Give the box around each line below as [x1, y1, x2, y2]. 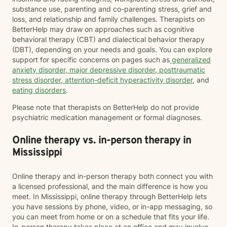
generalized [170, 55, 211, 64]
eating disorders [12, 86, 66, 94]
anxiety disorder [12, 65, 65, 74]
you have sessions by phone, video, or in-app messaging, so [12, 202, 212, 211]
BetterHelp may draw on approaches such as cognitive [12, 25, 194, 33]
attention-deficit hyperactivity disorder [63, 75, 193, 84]
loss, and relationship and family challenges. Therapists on [12, 15, 205, 23]
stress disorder [12, 75, 61, 84]
